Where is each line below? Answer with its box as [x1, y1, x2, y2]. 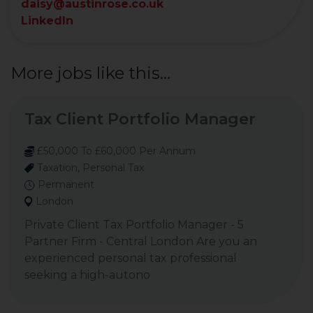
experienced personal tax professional [24, 252, 237, 265]
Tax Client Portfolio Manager [24, 110, 256, 129]
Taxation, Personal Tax [34, 161, 144, 174]
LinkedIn [21, 14, 73, 27]
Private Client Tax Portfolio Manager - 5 [24, 218, 244, 231]
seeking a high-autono [24, 268, 150, 282]
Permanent [35, 178, 94, 191]
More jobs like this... [10, 63, 170, 83]
